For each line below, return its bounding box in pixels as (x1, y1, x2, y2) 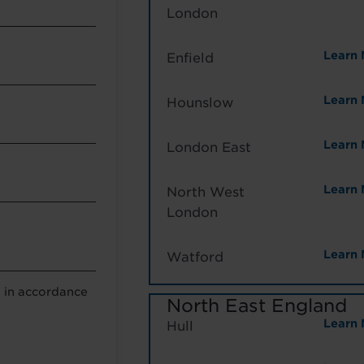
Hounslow (167, 95, 233, 111)
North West (167, 184, 245, 201)
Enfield (167, 50, 214, 67)
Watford (167, 249, 223, 266)
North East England (167, 295, 347, 317)
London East (167, 140, 251, 156)
